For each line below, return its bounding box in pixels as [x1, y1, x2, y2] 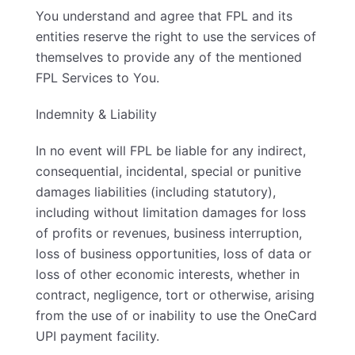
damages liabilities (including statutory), [36, 184, 276, 200]
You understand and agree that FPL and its [36, 8, 292, 24]
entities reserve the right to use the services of [36, 29, 316, 44]
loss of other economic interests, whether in [36, 266, 300, 282]
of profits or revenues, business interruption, [36, 225, 302, 241]
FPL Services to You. [36, 70, 159, 86]
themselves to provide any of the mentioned [36, 49, 302, 65]
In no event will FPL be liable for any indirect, [36, 143, 306, 158]
